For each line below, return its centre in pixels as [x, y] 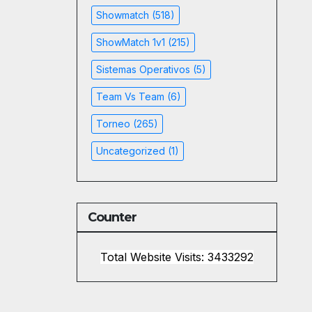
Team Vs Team [130, 97]
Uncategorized [130, 151]
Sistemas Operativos [143, 70]
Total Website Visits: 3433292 [177, 257]
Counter [112, 218]
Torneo [113, 124]
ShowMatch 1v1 [130, 42]
